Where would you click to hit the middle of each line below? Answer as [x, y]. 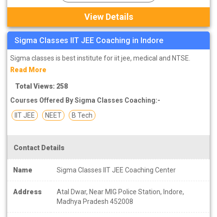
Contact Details [39, 147]
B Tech [82, 115]
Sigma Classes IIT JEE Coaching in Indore [89, 40]
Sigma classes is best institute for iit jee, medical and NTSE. [100, 58]
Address [27, 192]
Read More [28, 70]
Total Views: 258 [41, 86]
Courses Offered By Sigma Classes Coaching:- [85, 100]
